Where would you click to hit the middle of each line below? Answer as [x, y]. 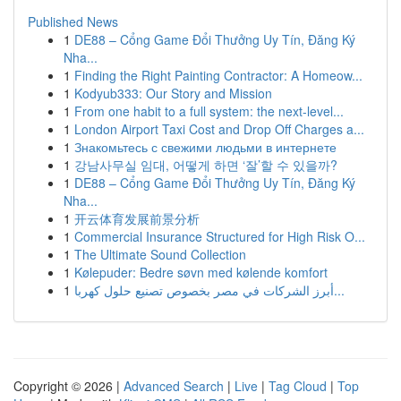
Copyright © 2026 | [68, 386]
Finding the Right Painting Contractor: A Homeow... [218, 75]
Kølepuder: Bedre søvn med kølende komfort [201, 272]
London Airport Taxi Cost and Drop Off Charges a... [219, 129]
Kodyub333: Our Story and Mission [173, 93]
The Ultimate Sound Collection [160, 254]
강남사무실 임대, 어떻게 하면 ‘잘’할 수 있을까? [206, 165]
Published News [73, 21]
